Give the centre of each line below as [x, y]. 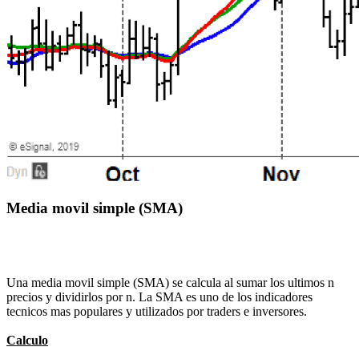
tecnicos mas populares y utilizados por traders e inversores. [157, 311]
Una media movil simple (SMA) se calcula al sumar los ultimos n [170, 282]
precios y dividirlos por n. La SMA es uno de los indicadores [159, 296]
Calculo [27, 340]
